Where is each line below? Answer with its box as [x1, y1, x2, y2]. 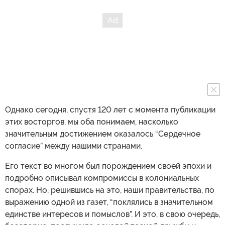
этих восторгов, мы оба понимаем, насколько [5, 117, 178, 127]
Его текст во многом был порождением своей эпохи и [5, 161, 211, 171]
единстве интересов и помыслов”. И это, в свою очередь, [5, 209, 220, 219]
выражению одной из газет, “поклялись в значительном [5, 197, 213, 207]
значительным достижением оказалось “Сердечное [5, 129, 200, 139]
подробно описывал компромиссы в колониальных [5, 173, 199, 183]
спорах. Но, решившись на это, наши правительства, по [5, 185, 214, 195]
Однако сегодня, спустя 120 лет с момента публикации [5, 105, 215, 115]
